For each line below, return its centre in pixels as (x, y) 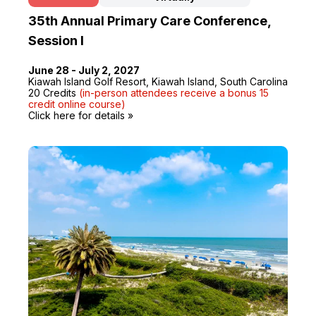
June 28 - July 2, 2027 (84, 70)
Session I (56, 40)
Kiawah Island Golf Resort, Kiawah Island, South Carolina (158, 81)
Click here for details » (81, 115)
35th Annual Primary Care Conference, (150, 20)
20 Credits (54, 92)
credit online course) (77, 104)
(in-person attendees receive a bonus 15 (174, 92)
